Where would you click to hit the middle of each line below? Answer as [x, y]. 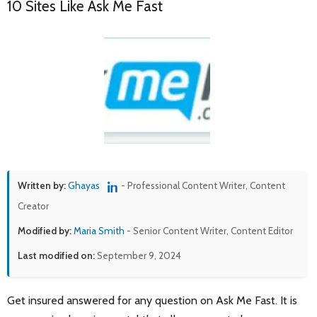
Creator [33, 206]
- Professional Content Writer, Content [203, 186]
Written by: [42, 186]
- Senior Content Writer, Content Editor [209, 230]
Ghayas [84, 186]
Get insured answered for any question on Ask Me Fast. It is [152, 300]
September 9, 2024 [138, 255]
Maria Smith [99, 230]
